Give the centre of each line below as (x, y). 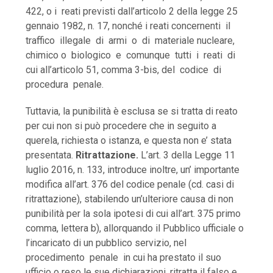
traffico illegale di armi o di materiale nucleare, (130, 41)
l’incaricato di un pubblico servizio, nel (108, 243)
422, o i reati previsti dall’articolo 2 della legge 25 (132, 12)
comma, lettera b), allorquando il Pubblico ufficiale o (135, 229)
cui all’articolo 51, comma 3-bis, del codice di (125, 70)
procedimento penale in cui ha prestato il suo (124, 258)
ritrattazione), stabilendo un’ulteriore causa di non (130, 199)
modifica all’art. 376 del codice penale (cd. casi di (130, 185)
